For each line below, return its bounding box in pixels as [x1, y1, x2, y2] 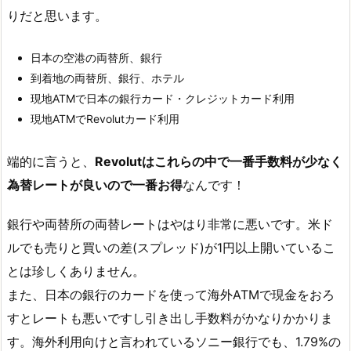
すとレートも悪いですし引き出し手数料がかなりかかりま [7, 310, 333, 327]
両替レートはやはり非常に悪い [95, 216, 270, 233]
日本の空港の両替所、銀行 [31, 50, 162, 64]
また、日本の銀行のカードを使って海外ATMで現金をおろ [7, 287, 335, 303]
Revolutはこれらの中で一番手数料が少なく [95, 153, 342, 169]
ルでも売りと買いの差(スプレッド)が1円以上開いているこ [7, 240, 335, 256]
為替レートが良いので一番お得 [7, 176, 183, 193]
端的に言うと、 [7, 153, 95, 169]
